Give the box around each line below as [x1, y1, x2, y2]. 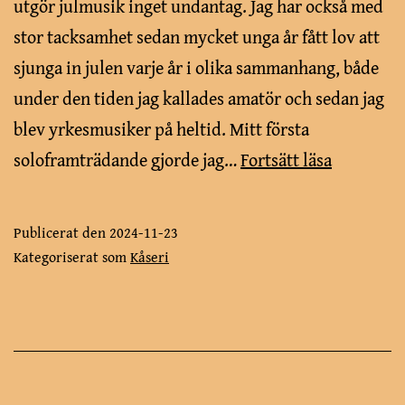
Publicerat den [14, 221, 109, 244]
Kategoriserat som [14, 246, 130, 268]
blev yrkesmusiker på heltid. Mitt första [14, 116, 309, 143]
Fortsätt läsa [240, 146, 332, 174]
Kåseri [130, 246, 169, 268]
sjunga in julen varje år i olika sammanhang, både [14, 54, 379, 81]
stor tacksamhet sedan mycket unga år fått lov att [14, 24, 380, 51]
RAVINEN [331, 207, 400, 234]
